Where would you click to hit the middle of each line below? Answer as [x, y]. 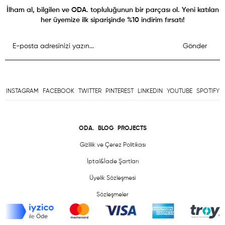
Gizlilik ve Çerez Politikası [113, 145]
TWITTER [90, 92]
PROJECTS [132, 129]
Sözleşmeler [113, 195]
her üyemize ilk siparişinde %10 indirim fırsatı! [113, 20]
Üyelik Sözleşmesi [113, 179]
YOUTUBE [179, 92]
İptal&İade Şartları [113, 162]
